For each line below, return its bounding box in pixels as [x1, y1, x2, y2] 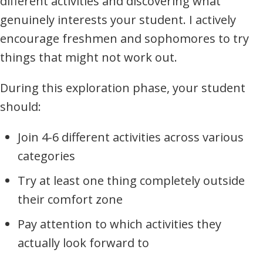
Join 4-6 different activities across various [18, 129, 244, 146]
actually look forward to [18, 235, 149, 251]
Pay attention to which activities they [18, 216, 221, 232]
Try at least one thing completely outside [18, 173, 245, 189]
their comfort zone [18, 191, 123, 208]
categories [18, 148, 75, 164]
